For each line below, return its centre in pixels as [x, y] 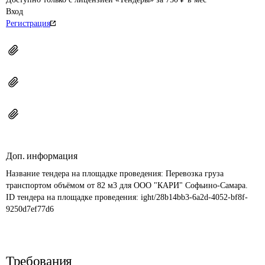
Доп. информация [42, 156]
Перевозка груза [196, 174]
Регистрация [28, 23]
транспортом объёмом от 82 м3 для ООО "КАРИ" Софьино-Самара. [127, 185]
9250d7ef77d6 [30, 209]
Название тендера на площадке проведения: [86, 174]
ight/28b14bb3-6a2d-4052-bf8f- [194, 197]
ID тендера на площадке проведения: [73, 197]
